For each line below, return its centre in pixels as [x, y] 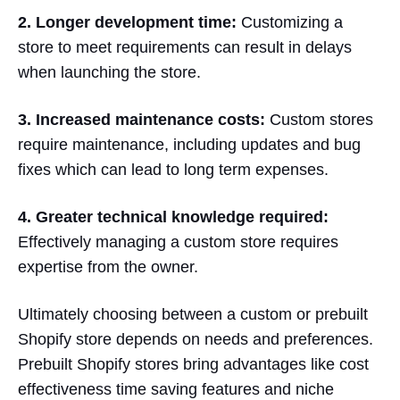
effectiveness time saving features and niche [176, 389]
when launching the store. [109, 72]
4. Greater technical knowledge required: [173, 217]
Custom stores [319, 119]
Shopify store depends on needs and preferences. [196, 339]
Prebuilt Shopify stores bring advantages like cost [193, 364]
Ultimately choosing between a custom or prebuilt [193, 314]
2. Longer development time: [127, 22]
